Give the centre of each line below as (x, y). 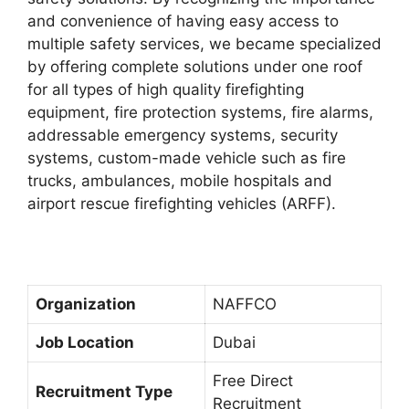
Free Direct (253, 380)
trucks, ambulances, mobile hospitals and (180, 180)
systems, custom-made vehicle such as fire (187, 157)
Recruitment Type (104, 391)
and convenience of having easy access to (183, 21)
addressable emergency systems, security (183, 135)
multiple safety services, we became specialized (204, 43)
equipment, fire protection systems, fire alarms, (200, 112)
